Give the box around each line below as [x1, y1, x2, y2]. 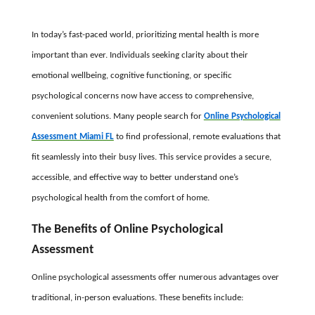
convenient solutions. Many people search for [31, 111, 204, 121]
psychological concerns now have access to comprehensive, [31, 91, 254, 101]
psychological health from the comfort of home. [31, 193, 210, 202]
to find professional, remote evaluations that [113, 131, 281, 141]
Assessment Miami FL [31, 131, 114, 141]
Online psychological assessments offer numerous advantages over [31, 272, 279, 282]
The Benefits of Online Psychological [31, 222, 223, 236]
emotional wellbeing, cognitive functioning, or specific [31, 70, 232, 80]
